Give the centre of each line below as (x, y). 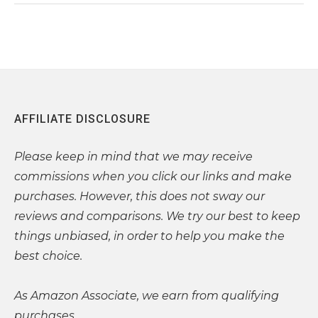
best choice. (48, 256)
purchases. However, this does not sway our (139, 196)
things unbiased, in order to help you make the (149, 236)
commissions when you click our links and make (153, 176)
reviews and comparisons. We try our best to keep (157, 216)
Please (33, 156)
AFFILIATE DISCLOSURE (82, 119)
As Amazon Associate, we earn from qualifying (147, 295)
